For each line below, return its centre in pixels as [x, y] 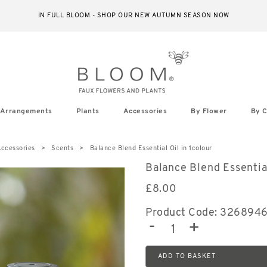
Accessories [145, 111]
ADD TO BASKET [187, 257]
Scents [62, 148]
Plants [88, 111]
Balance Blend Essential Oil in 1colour [151, 148]
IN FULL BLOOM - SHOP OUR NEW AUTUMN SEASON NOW [133, 16]
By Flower [209, 111]
